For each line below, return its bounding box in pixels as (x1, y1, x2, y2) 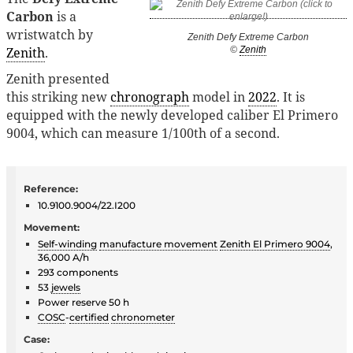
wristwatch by (6, 25, 93, 43)
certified (69, 310, 109, 323)
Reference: (24, 182, 78, 195)
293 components (38, 266, 118, 278)
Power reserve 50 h (38, 295, 129, 308)
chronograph (110, 87, 189, 106)
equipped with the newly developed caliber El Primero (6, 106, 338, 124)
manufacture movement (99, 237, 217, 250)
